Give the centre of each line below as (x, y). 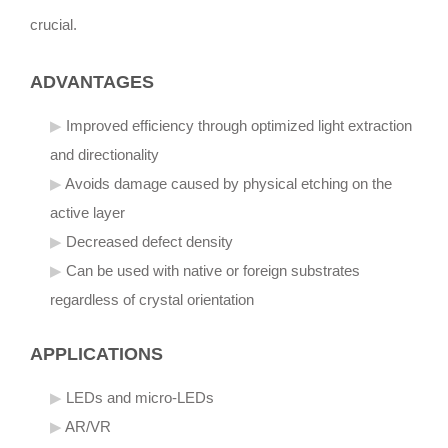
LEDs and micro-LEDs (140, 398)
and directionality (104, 155)
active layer (87, 213)
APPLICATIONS (96, 354)
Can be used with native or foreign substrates (213, 271)
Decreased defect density (149, 242)
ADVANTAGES (92, 82)
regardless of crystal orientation (152, 300)
